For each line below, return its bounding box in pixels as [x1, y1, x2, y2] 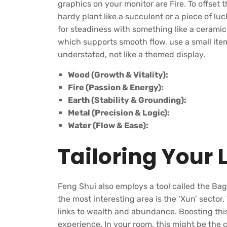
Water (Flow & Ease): [68, 121, 148, 130]
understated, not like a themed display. [58, 50, 205, 59]
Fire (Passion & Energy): [68, 83, 164, 92]
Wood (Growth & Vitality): [68, 70, 168, 80]
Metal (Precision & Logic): [68, 108, 170, 118]
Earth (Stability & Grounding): [68, 95, 186, 105]
